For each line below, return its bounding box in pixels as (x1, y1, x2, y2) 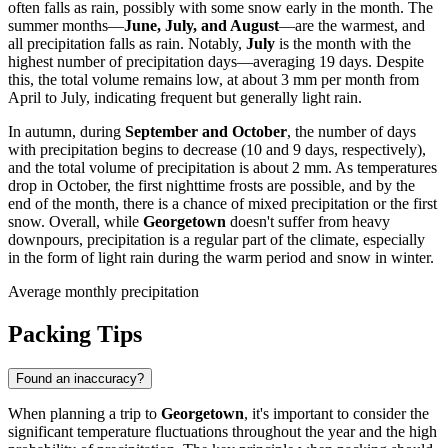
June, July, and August (124, 17, 279, 35)
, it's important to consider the (244, 405, 429, 423)
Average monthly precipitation (8, 283, 199, 301)
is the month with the (275, 35, 411, 53)
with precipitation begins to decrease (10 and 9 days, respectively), (8, 141, 426, 159)
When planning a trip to (8, 405, 161, 423)
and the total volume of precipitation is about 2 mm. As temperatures (8, 159, 437, 177)
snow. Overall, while (8, 213, 143, 231)
